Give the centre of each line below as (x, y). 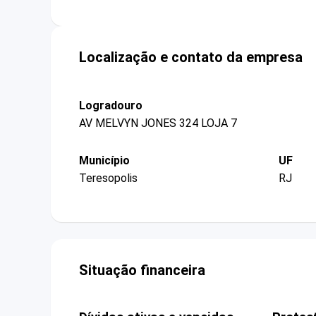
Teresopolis (108, 178)
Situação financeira (142, 271)
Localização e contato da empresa (191, 57)
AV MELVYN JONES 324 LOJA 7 (158, 123)
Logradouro (111, 105)
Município (104, 160)
